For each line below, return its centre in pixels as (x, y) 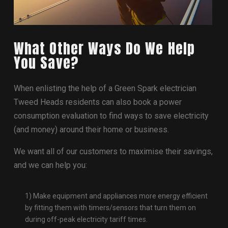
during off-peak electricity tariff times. (87, 219)
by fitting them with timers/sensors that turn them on (111, 207)
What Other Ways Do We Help (104, 48)
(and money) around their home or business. (91, 129)
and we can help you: (50, 165)
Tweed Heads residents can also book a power (97, 102)
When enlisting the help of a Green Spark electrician (105, 88)
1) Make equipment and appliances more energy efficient (117, 196)
